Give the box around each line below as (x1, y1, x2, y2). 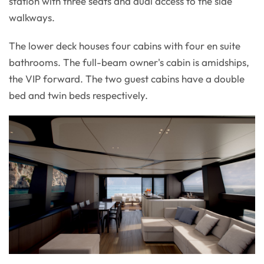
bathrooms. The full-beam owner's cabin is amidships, (9, 56, 249, 69)
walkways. (9, 11, 55, 24)
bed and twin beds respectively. (9, 89, 148, 102)
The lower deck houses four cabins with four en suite (9, 39, 240, 52)
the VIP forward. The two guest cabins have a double (9, 72, 245, 85)
